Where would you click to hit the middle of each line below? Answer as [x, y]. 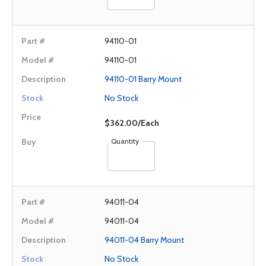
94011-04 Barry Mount [144, 240]
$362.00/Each [132, 123]
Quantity [125, 141]
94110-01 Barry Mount [143, 79]
